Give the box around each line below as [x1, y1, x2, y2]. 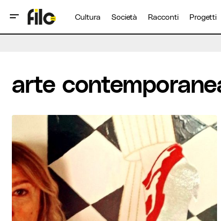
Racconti [148, 12, 179, 22]
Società [111, 12, 137, 22]
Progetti [189, 12, 217, 22]
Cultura [75, 12, 101, 22]
